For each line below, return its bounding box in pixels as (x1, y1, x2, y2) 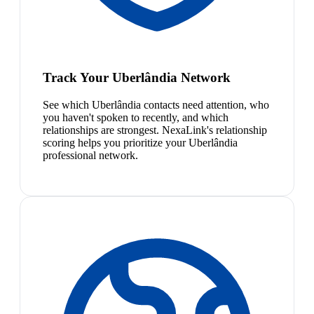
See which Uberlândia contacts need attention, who (43, 98, 269, 111)
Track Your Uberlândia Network (43, 69, 231, 85)
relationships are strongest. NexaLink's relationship (43, 123, 267, 136)
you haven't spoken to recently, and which (43, 111, 228, 123)
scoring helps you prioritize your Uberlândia (43, 136, 238, 149)
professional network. (43, 149, 138, 161)
